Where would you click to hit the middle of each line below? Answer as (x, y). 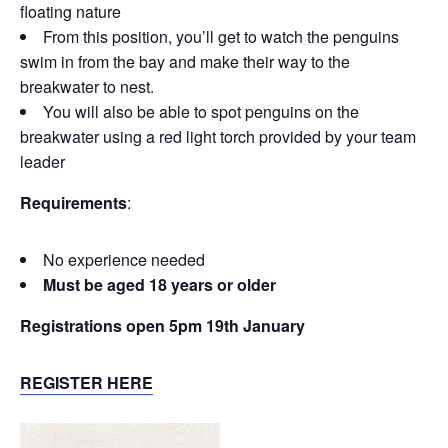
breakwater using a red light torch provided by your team (218, 136)
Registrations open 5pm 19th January (162, 325)
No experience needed (126, 259)
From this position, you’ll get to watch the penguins (221, 36)
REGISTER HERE (86, 382)
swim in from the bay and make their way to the (185, 61)
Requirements (73, 202)
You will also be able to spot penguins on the (201, 111)
